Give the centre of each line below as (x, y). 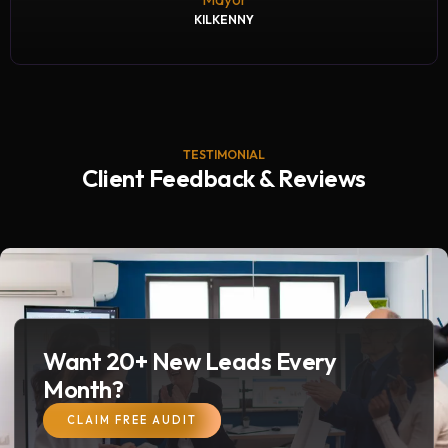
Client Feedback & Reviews (224, 178)
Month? (83, 389)
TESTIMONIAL (224, 154)
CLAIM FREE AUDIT (132, 420)
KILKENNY (224, 19)
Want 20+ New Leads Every (189, 361)
